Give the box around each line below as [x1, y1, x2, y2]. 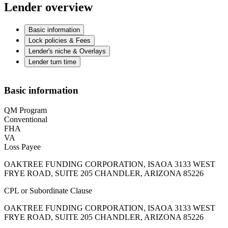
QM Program [4, 105, 47, 115]
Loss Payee [4, 142, 41, 151]
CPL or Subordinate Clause [4, 186, 92, 195]
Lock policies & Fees [28, 37, 91, 45]
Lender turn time [28, 58, 76, 66]
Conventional [4, 115, 47, 124]
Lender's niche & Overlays [28, 47, 106, 55]
